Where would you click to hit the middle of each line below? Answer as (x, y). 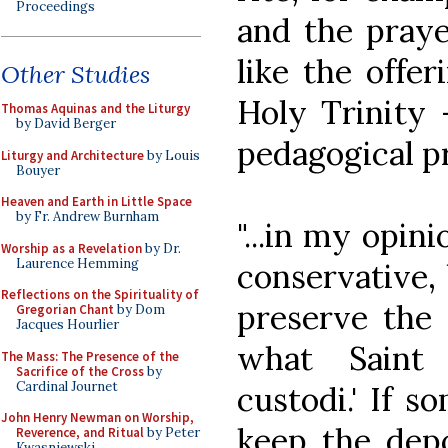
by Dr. (161, 248)
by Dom (139, 309)
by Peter (172, 432)
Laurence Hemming (77, 263)
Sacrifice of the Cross (80, 371)
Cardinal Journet (67, 386)
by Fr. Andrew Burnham (87, 216)
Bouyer (38, 170)
